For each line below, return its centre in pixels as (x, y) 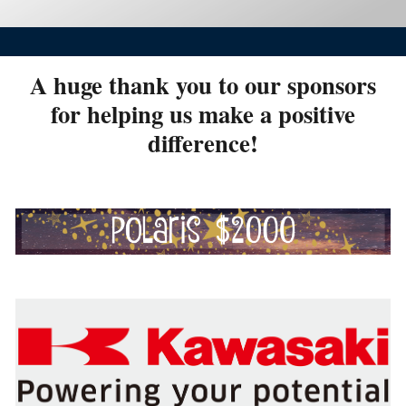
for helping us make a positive (203, 114)
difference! (203, 143)
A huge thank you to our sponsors (203, 85)
